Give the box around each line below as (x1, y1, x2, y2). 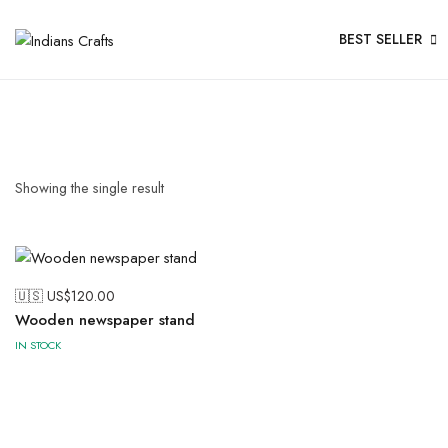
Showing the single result (15, 176, 164, 198)
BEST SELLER (338, 29, 422, 49)
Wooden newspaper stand (15, 309, 195, 332)
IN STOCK (15, 337, 61, 354)
